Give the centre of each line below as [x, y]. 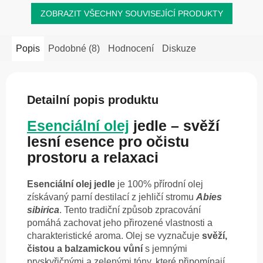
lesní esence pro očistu [108, 142]
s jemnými [165, 249]
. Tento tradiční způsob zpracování [130, 210]
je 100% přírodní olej [159, 184]
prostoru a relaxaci [93, 158]
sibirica [43, 210]
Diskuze [179, 48]
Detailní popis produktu [93, 100]
